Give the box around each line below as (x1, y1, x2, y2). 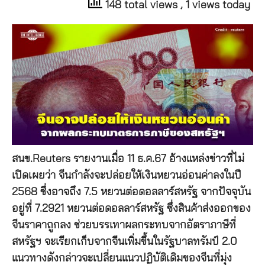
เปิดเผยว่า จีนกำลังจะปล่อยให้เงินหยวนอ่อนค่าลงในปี (12, 170, 241, 181)
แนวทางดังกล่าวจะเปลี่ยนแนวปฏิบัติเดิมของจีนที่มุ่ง (12, 253, 232, 264)
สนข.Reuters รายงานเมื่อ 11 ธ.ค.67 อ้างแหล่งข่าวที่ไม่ (12, 154, 244, 164)
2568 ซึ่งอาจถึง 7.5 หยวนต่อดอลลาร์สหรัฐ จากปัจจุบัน (12, 187, 251, 198)
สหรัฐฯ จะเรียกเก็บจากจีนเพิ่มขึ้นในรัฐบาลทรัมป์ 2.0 (12, 237, 240, 247)
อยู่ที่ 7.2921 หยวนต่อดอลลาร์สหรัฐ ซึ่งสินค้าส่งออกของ (12, 203, 251, 214)
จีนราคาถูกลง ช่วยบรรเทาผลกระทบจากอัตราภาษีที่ (12, 220, 236, 231)
